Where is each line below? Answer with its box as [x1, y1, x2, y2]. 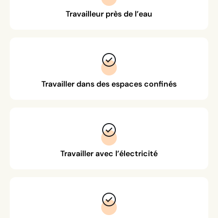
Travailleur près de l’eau [66, 9, 152, 19]
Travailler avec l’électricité [60, 148, 158, 158]
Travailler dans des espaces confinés [41, 78, 177, 89]
